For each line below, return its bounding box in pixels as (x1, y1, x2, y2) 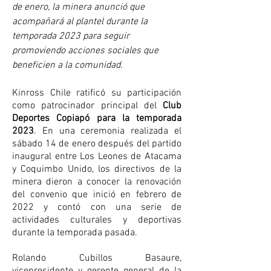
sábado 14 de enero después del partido (12, 138, 181, 151)
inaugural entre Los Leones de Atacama (12, 151, 181, 163)
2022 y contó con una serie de (12, 201, 181, 214)
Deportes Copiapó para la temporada (12, 113, 181, 125)
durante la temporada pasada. (12, 227, 137, 240)
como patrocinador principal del (12, 100, 163, 113)
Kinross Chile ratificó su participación (12, 87, 181, 100)
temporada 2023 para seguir (12, 30, 129, 43)
